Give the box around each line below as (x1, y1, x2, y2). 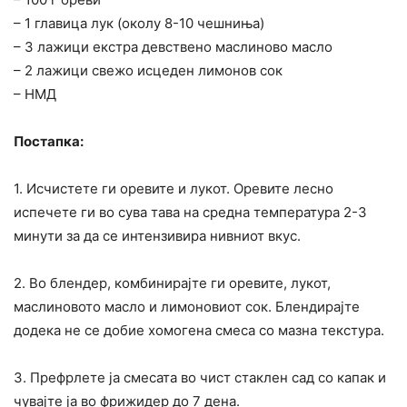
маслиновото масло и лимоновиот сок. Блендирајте (14, 298, 360, 316)
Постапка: (14, 133, 84, 151)
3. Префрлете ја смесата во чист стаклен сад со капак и (14, 369, 386, 387)
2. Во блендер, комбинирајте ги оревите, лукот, (14, 274, 331, 293)
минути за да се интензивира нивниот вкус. (14, 227, 301, 245)
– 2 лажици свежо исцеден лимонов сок (14, 62, 283, 80)
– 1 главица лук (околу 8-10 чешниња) (14, 15, 264, 33)
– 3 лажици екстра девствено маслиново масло (14, 38, 333, 56)
